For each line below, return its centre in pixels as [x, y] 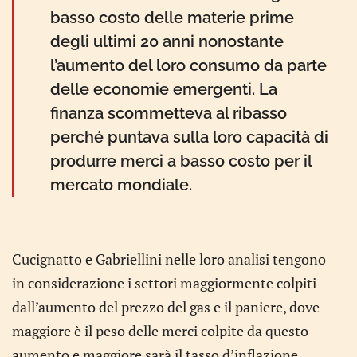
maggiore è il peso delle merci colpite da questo [160, 331]
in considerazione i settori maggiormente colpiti [164, 283]
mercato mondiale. [121, 185]
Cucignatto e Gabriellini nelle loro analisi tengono [169, 259]
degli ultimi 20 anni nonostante [167, 41]
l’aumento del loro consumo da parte [188, 65]
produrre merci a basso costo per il [181, 161]
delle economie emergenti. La [164, 89]
